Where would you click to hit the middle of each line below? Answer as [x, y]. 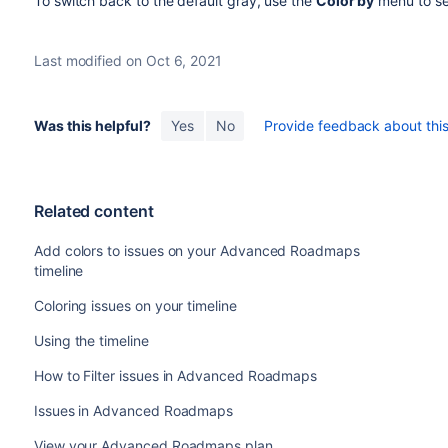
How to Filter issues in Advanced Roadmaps [175, 375]
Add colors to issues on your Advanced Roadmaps [196, 250]
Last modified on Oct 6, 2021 [128, 60]
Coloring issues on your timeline [135, 305]
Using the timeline [91, 340]
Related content [93, 211]
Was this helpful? [92, 125]
